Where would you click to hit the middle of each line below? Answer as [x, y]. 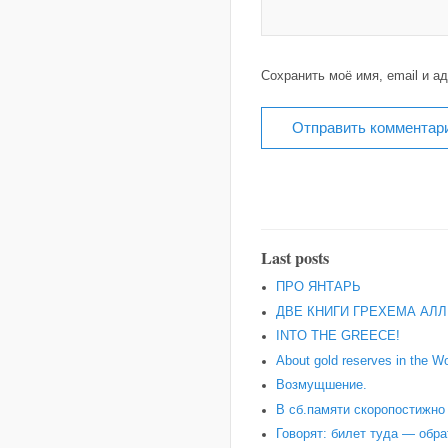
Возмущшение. [321, 385]
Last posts [295, 258]
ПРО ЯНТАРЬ [318, 287]
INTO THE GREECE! [338, 336]
